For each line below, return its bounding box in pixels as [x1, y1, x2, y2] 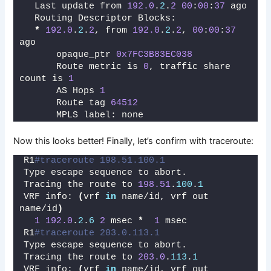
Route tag [24, 97, 111, 108]
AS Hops [24, 85, 100, 96]
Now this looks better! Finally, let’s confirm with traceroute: [13, 135, 254, 146]
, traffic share [149, 61, 231, 72]
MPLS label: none [24, 109, 144, 120]
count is [19, 73, 69, 84]
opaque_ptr [24, 49, 117, 60]
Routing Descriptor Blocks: [24, 13, 177, 24]
